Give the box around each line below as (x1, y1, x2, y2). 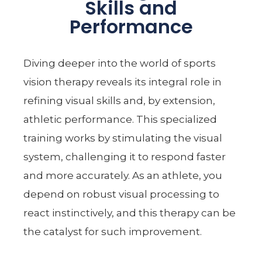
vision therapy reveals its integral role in (23, 75, 222, 88)
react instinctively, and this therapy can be (23, 206, 236, 219)
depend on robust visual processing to (23, 188, 220, 200)
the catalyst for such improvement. (23, 225, 202, 237)
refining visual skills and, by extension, (23, 94, 216, 106)
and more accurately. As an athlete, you (23, 169, 223, 181)
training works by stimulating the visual (23, 132, 223, 144)
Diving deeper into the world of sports (23, 57, 216, 69)
